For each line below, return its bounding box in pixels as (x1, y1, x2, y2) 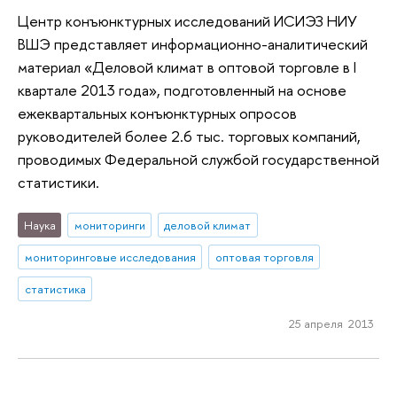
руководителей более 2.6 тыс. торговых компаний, (18, 125, 361, 146)
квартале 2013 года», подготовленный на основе (18, 79, 346, 100)
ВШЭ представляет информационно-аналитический (18, 33, 368, 54)
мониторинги (74, 217, 145, 234)
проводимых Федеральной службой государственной (18, 148, 379, 169)
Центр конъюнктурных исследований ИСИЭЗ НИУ (18, 10, 357, 31)
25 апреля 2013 (288, 315, 374, 332)
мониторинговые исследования (24, 248, 196, 265)
